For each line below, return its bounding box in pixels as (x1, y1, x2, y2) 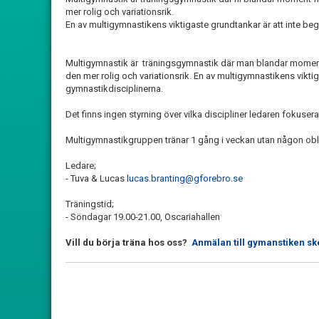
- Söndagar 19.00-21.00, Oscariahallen (66, 211, 220, 222)
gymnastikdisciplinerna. (66, 83, 163, 94)
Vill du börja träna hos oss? (66, 237, 187, 248)
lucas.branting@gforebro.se (127, 173, 243, 184)
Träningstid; (66, 199, 114, 209)
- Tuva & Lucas (66, 173, 127, 184)
